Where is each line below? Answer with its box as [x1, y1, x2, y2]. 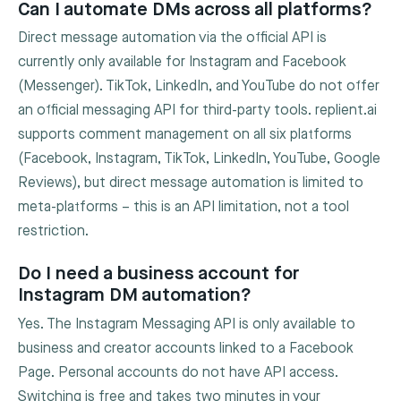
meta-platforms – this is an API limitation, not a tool [18, 198, 349, 216]
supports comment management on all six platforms [18, 125, 352, 143]
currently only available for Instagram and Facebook [18, 53, 346, 71]
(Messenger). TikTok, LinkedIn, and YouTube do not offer [18, 77, 380, 95]
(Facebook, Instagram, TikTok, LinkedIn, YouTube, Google [18, 149, 380, 167]
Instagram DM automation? [18, 284, 252, 307]
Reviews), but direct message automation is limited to [18, 174, 363, 192]
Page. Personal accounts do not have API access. [18, 363, 338, 381]
